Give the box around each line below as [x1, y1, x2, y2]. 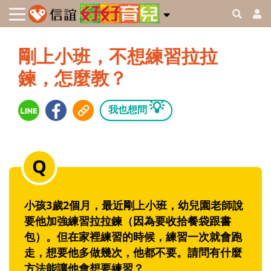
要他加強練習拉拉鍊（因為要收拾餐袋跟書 [24, 214, 231, 229]
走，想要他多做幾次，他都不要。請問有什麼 [24, 245, 242, 260]
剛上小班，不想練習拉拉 [18, 44, 218, 69]
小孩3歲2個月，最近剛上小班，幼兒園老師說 [24, 198, 243, 213]
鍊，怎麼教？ [18, 65, 127, 91]
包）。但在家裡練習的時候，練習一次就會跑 [24, 229, 242, 244]
